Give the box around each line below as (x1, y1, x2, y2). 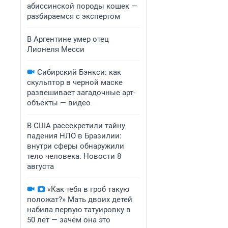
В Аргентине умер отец (27, 35, 109, 44)
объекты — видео (27, 98, 91, 107)
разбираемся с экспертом (27, 12, 120, 21)
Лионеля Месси (27, 45, 84, 54)
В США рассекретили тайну (27, 121, 125, 130)
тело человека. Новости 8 (27, 152, 121, 161)
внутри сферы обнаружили (27, 141, 124, 151)
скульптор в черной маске (27, 78, 123, 87)
